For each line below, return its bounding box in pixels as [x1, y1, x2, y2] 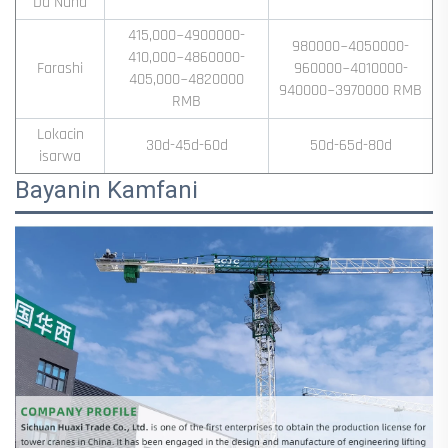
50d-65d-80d [309, 134, 392, 156]
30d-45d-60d [145, 134, 228, 156]
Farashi [37, 57, 83, 79]
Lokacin [36, 123, 84, 145]
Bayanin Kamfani [15, 175, 198, 204]
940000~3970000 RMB [279, 79, 422, 101]
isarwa [39, 145, 81, 167]
